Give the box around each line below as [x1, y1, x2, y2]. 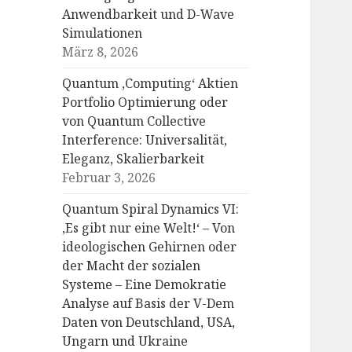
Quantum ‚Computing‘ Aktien [62, 75, 239, 93]
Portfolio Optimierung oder [62, 93, 229, 112]
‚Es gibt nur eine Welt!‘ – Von [62, 219, 236, 237]
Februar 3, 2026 [62, 169, 156, 187]
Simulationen [62, 24, 143, 42]
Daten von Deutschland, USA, [62, 313, 236, 332]
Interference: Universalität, [62, 131, 228, 149]
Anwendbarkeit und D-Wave [62, 5, 235, 24]
